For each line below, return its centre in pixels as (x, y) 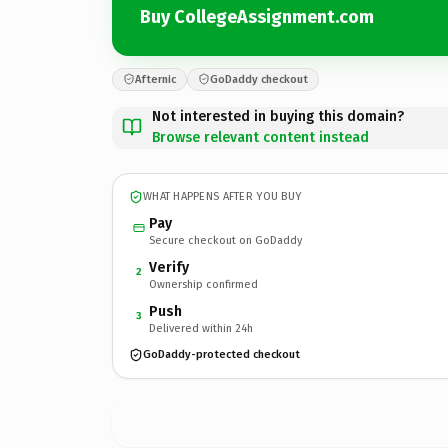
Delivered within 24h (201, 328)
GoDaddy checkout (259, 79)
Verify (169, 267)
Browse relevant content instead (260, 137)
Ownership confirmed (203, 284)
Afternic (155, 79)
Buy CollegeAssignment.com (257, 17)
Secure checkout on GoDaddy (225, 240)
